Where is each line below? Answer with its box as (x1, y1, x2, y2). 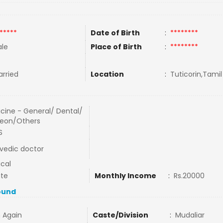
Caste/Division (92, 210, 148, 220)
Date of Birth (90, 28, 140, 38)
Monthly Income (94, 171, 156, 181)
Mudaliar (175, 210, 205, 220)
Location (90, 69, 124, 79)
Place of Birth (90, 42, 142, 52)
